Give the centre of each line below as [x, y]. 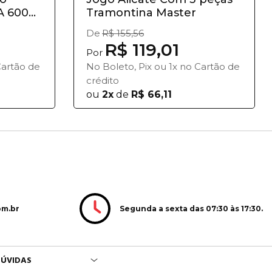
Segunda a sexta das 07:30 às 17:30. [191, 208]
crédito [103, 80]
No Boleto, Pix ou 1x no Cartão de [163, 66]
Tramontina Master [141, 13]
